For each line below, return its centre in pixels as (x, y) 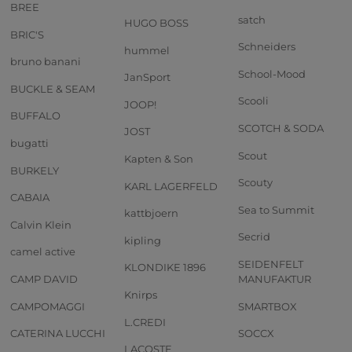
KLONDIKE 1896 (165, 268)
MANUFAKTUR (275, 279)
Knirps (141, 294)
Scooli (253, 101)
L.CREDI (145, 322)
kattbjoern (151, 213)
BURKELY (35, 170)
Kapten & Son (159, 158)
